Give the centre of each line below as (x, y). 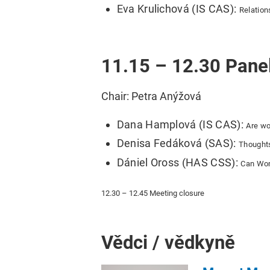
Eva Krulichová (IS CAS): (178, 8)
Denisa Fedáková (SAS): (177, 143)
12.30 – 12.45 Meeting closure (153, 193)
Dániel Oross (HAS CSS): (179, 162)
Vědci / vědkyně (168, 243)
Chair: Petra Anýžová (151, 96)
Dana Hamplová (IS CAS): (181, 125)
